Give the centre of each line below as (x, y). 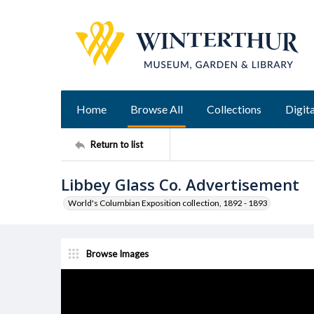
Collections (234, 109)
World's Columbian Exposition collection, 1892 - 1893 (168, 203)
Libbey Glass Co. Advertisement (180, 184)
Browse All (157, 109)
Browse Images (117, 253)
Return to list (117, 144)
